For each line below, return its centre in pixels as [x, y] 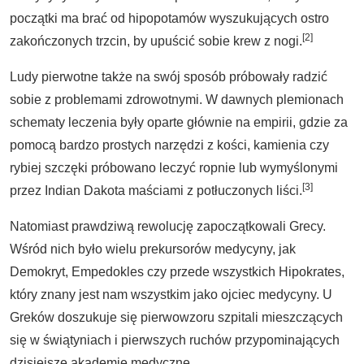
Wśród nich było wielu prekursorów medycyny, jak [153, 249]
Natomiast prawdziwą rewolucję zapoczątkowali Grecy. [168, 226]
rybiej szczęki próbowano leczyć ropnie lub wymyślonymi [174, 168]
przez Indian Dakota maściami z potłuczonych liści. [156, 191]
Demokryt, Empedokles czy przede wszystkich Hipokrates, [177, 272]
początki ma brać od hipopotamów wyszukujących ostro [169, 18]
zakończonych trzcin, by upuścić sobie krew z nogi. [156, 41]
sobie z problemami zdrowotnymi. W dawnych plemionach [177, 100]
